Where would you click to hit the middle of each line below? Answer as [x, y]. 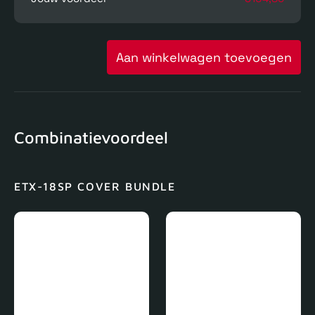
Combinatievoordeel [91, 137]
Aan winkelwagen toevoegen [204, 57]
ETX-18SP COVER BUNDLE [95, 187]
